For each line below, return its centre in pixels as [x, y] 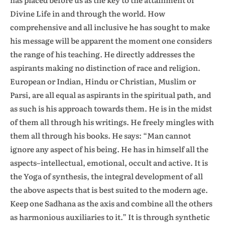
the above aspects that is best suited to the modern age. [109, 190]
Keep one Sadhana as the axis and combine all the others [111, 203]
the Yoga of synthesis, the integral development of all [106, 176]
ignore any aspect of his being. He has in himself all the [109, 149]
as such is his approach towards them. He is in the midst [111, 108]
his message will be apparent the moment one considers [111, 40]
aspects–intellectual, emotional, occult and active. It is [109, 162]
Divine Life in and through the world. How [88, 13]
